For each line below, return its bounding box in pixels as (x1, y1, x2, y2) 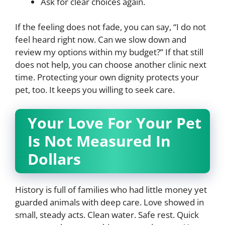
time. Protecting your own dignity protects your (15, 71, 199, 83)
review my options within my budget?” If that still (15, 46, 203, 58)
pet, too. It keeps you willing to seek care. (15, 84, 175, 96)
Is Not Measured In (28, 130, 171, 151)
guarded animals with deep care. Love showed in (15, 196, 204, 208)
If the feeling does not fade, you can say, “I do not (15, 21, 206, 33)
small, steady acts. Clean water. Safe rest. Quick (15, 208, 199, 220)
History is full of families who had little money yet (15, 183, 207, 195)
